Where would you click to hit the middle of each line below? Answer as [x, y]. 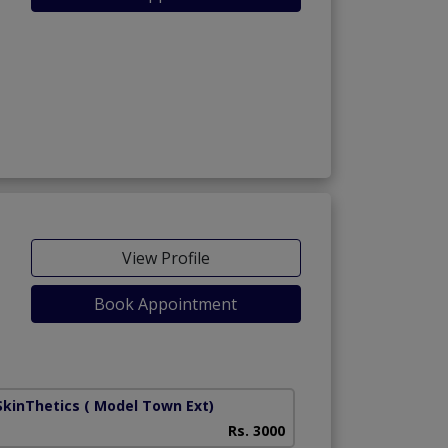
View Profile [165, 257]
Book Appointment [166, 303]
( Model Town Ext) [148, 405]
